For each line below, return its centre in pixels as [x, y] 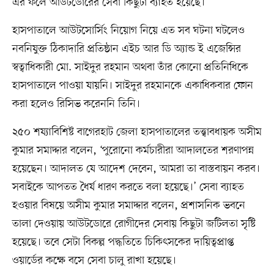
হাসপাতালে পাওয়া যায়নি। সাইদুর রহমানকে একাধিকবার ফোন [132, 86]
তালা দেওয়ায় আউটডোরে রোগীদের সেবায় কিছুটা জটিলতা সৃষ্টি [134, 224]
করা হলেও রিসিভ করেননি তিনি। [76, 104]
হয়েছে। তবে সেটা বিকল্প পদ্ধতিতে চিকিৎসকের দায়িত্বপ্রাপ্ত [123, 243]
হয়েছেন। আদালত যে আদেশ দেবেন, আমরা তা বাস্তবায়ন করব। [136, 169]
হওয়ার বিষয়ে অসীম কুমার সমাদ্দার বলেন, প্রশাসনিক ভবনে [128, 206]
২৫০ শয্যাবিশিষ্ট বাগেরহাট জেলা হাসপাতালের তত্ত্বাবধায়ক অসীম [137, 132]
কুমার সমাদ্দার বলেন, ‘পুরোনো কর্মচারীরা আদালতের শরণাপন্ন [133, 151]
